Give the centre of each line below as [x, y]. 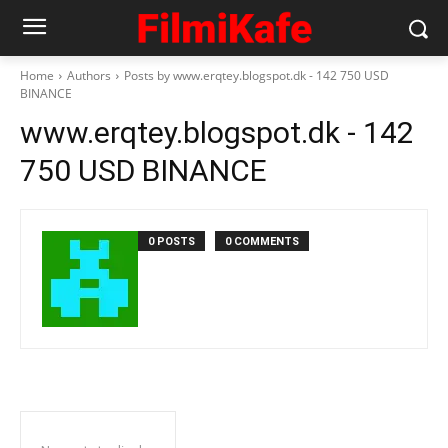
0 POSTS [171, 241]
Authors [89, 75]
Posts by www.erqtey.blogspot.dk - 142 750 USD [256, 75]
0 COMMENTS [262, 241]
